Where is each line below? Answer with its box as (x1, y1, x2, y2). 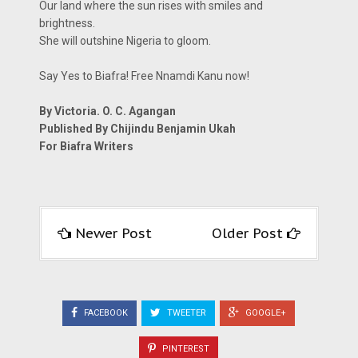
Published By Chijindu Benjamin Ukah (39, 122, 236, 135)
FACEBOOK (82, 307, 128, 318)
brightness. (39, 17, 95, 30)
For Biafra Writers (39, 140, 133, 153)
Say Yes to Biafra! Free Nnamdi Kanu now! (39, 70, 249, 82)
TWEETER (165, 307, 206, 318)
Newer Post (75, 225, 152, 242)
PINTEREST (160, 343, 209, 354)
